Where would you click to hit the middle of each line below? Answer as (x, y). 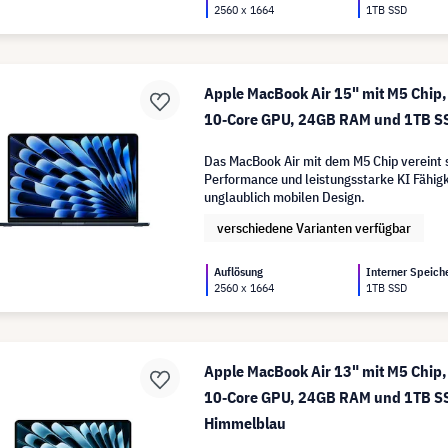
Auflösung (239, 271)
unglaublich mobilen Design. (285, 197)
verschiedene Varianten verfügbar (314, 228)
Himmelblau (245, 423)
